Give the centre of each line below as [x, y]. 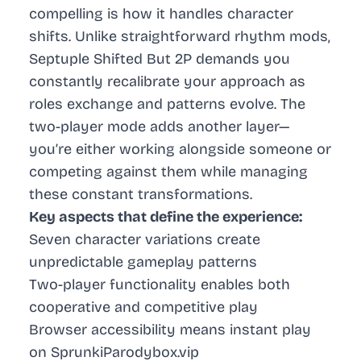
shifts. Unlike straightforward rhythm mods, [180, 37]
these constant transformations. [141, 195]
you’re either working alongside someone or [180, 149]
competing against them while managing [168, 172]
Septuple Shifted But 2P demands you [160, 59]
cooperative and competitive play [143, 307]
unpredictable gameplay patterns [143, 262]
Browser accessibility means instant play [170, 330]
